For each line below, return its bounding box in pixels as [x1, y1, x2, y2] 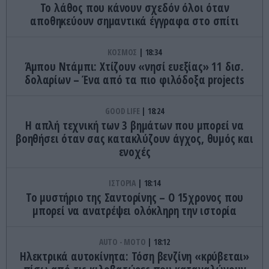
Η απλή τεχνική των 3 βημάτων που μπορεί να [25, 117, 244, 133]
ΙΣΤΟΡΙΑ [109, 177, 138, 189]
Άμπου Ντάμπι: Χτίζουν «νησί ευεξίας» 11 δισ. [25, 58, 244, 74]
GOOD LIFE [105, 104, 142, 116]
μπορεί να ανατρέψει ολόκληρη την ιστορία [32, 202, 237, 219]
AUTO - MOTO [98, 235, 148, 247]
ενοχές [118, 144, 151, 160]
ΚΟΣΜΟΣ [107, 46, 139, 58]
